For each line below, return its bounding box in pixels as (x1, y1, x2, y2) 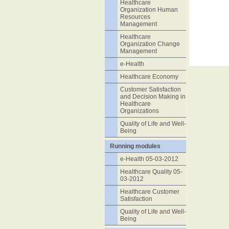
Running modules (109, 143, 161, 150)
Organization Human (120, 6, 178, 13)
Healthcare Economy (120, 73, 178, 80)
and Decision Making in (120, 93, 186, 100)
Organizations (120, 107, 159, 114)
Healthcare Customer (120, 188, 179, 195)
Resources (120, 13, 150, 20)
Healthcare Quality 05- (120, 168, 182, 175)
